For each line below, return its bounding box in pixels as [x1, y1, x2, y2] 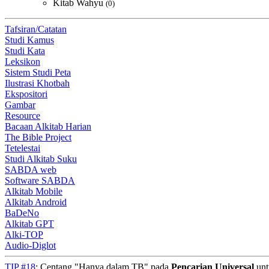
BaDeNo [5, 208, 39, 218]
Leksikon [5, 56, 40, 67]
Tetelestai [5, 143, 40, 153]
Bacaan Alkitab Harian [5, 121, 91, 131]
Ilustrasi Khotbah [5, 78, 70, 88]
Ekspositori [5, 89, 47, 99]
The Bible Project [5, 132, 71, 142]
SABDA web [5, 165, 56, 175]
